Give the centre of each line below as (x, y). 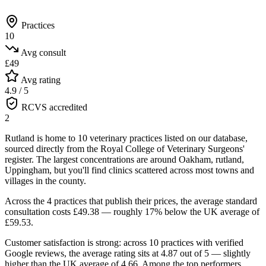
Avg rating (41, 80)
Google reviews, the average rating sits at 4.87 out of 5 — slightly (128, 253)
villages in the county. (45, 180)
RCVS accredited (54, 107)
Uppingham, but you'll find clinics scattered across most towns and (129, 170)
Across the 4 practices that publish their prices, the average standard (131, 201)
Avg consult (43, 52)
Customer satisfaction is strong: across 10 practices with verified (124, 242)
